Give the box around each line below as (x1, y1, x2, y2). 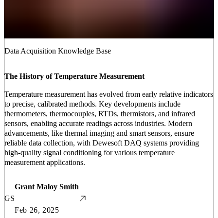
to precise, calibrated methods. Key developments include (4, 100, 181, 109)
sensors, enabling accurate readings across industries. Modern (4, 119, 192, 128)
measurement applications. (4, 158, 85, 167)
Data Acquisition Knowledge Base (4, 47, 111, 55)
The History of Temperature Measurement (4, 72, 145, 81)
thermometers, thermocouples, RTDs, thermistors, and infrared (4, 109, 195, 118)
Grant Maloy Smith (15, 182, 79, 191)
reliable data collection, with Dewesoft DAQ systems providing (4, 139, 199, 147)
